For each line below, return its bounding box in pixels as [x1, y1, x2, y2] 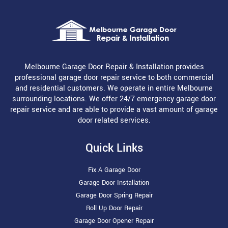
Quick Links [85, 140, 143, 157]
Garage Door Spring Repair [75, 191, 153, 201]
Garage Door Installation [79, 178, 149, 188]
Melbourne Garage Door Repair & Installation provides [24, 62, 204, 73]
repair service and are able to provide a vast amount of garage [10, 104, 218, 116]
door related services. [77, 115, 151, 126]
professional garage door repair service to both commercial [14, 72, 214, 83]
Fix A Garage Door [88, 165, 140, 175]
